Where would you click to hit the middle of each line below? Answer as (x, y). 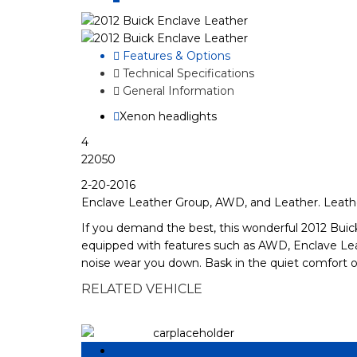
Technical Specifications (187, 73)
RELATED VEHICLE (142, 289)
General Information (177, 91)
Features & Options (175, 56)
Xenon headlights (168, 116)
